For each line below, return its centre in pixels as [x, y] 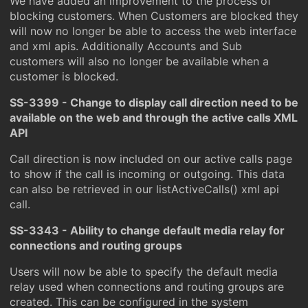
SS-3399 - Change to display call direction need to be [154, 102]
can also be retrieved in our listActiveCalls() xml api [144, 189]
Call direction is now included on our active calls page [151, 159]
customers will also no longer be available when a [139, 61]
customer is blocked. [64, 76]
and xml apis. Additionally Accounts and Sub [126, 46]
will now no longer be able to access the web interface [153, 31]
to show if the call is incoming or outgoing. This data [147, 174]
